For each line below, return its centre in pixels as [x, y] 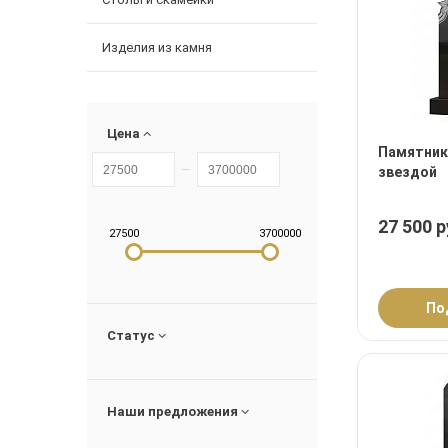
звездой [407, 172]
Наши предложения [174, 412]
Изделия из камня [157, 48]
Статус [132, 336]
